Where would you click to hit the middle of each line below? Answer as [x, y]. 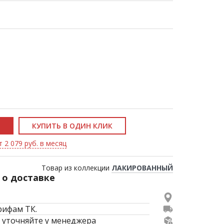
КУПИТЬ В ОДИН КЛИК [72, 126]
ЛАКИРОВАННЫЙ [142, 168]
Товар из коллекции [76, 168]
